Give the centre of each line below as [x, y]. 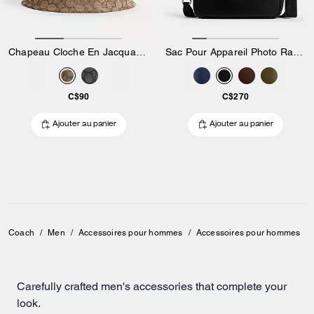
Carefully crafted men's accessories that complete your [152, 286]
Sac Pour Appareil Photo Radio [298, 52]
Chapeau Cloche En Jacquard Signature [141, 52]
